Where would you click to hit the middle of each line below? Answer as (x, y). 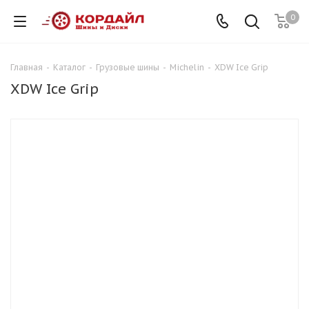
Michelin (187, 67)
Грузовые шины (128, 67)
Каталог (69, 67)
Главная (27, 67)
